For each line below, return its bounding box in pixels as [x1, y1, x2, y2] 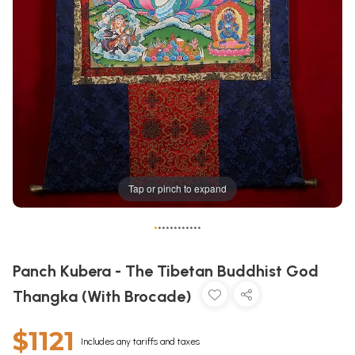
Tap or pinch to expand [128, 181, 227, 196]
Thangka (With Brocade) [13, 286, 196, 306]
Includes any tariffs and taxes [81, 335, 200, 347]
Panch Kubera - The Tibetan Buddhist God [13, 261, 319, 281]
